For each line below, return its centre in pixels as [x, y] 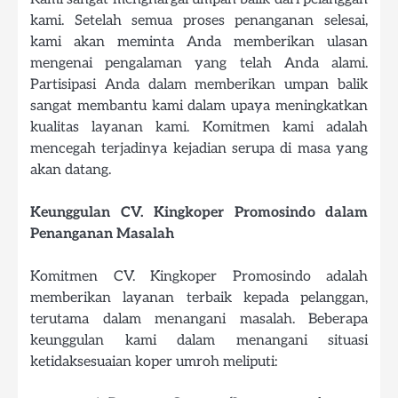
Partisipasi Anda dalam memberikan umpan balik [199, 84]
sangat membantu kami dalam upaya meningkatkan [199, 105]
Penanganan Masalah [102, 233]
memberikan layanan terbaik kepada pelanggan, [199, 297]
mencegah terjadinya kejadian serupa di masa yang [199, 148]
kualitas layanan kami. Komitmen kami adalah [199, 127]
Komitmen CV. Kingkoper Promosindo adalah [199, 276]
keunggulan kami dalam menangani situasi [199, 340]
